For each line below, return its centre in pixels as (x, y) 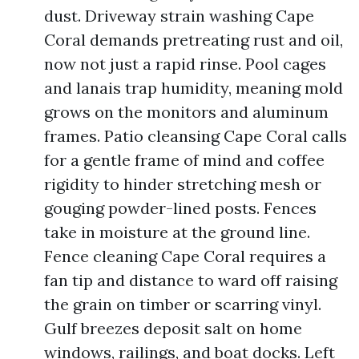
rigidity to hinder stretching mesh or (183, 184)
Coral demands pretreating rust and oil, (194, 40)
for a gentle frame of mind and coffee (184, 160)
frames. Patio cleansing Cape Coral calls (196, 136)
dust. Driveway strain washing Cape (179, 16)
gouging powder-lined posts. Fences (180, 208)
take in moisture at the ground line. (177, 232)
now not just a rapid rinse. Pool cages (185, 64)
